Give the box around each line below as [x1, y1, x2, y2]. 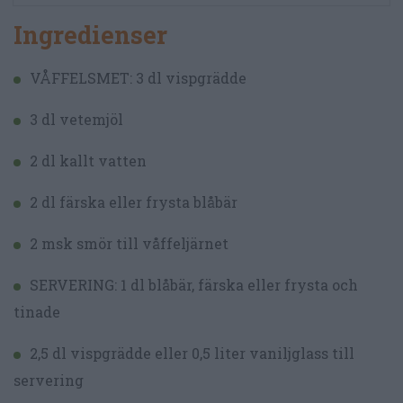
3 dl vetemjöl [30, 109, 123, 129]
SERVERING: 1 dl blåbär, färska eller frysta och [30, 274, 358, 294]
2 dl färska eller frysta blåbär [30, 192, 237, 211]
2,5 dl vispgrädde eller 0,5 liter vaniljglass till [30, 343, 354, 363]
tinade [13, 301, 60, 321]
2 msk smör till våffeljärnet [30, 233, 228, 253]
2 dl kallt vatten [30, 150, 147, 170]
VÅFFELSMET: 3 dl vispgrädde [30, 67, 246, 87]
